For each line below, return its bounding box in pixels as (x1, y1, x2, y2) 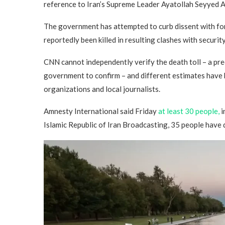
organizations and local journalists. (44, 84, 160, 93)
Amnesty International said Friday (44, 106, 158, 116)
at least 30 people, (158, 106, 219, 116)
